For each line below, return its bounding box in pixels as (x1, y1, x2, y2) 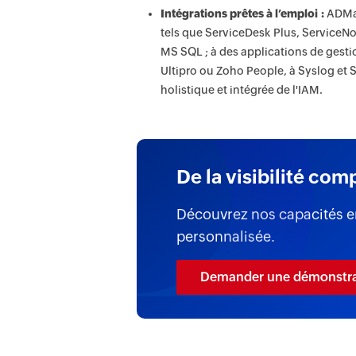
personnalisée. (176, 228, 275, 245)
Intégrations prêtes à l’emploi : (161, 7, 324, 20)
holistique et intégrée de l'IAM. (161, 83, 323, 96)
